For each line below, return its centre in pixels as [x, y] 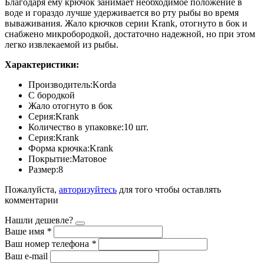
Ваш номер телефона [48, 243]
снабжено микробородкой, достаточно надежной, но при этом [130, 34]
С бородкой [52, 95]
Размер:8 [46, 169]
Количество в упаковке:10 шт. [88, 127]
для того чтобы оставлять [169, 189]
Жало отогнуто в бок [70, 105]
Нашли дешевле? [39, 220]
